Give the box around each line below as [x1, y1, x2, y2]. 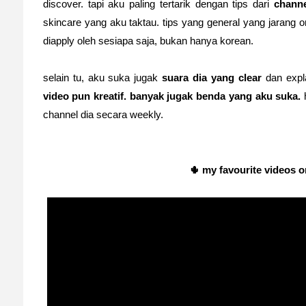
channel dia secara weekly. [42, 109, 166, 121]
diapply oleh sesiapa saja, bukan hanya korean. [42, 35, 253, 47]
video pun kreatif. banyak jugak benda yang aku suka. [42, 90, 301, 102]
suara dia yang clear [162, 72, 262, 84]
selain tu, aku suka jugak [42, 72, 163, 84]
